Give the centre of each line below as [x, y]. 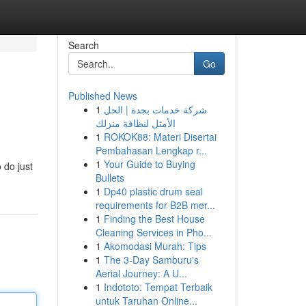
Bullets [110, 178]
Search [83, 45]
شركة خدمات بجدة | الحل [155, 109]
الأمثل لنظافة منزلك [135, 123]
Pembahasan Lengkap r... [151, 150]
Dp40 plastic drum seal [153, 191]
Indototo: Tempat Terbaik [158, 287]
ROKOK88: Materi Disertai [160, 137]
